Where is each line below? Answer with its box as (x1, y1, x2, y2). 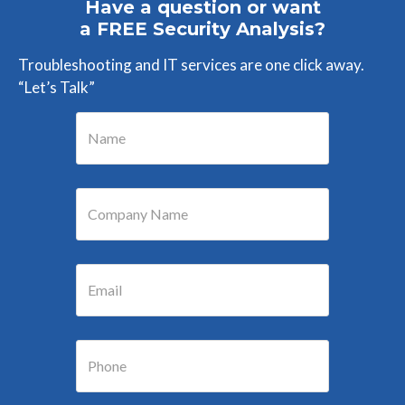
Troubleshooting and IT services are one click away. (18, 55, 364, 74)
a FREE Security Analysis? (80, 18, 325, 40)
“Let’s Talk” (18, 78, 95, 97)
